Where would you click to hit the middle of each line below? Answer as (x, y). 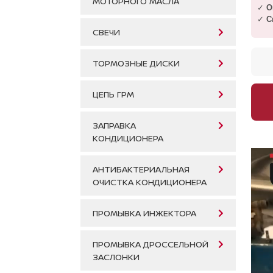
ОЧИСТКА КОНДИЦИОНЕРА (150, 182)
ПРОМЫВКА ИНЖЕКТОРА (144, 213)
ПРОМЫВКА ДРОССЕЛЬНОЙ (151, 244)
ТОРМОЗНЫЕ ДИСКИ (136, 63)
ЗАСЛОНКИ (116, 257)
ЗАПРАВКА (114, 126)
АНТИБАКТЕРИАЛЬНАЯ (141, 169)
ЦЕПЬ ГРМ (113, 94)
